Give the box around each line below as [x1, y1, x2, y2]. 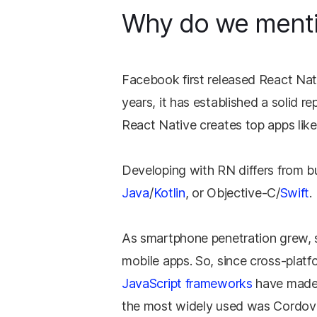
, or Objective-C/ [185, 185, 280, 200]
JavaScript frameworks [121, 276, 253, 291]
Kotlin [153, 185, 185, 200]
